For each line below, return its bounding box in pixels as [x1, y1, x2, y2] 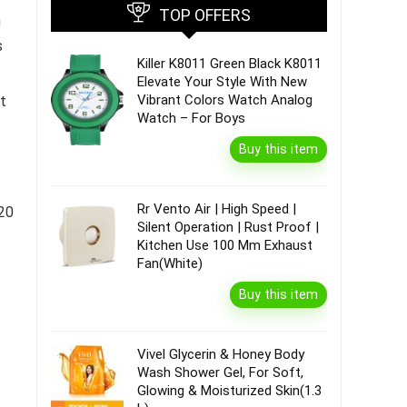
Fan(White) [137, 255, 203, 272]
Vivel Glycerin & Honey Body [137, 346, 304, 362]
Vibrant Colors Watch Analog [137, 92, 313, 108]
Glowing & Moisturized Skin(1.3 [137, 382, 322, 399]
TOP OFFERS [159, 5, 251, 25]
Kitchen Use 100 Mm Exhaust [137, 237, 313, 253]
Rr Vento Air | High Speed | [137, 201, 296, 217]
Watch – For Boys [137, 110, 245, 126]
